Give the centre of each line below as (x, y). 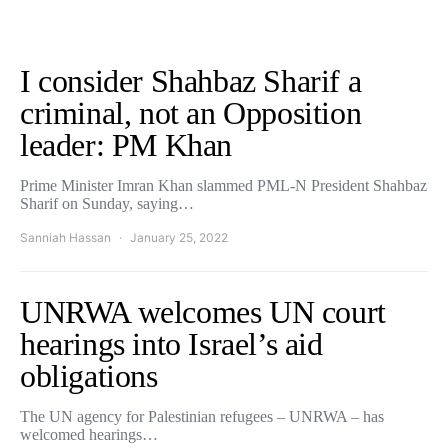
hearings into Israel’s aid (171, 344)
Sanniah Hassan (65, 237)
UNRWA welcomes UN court (203, 312)
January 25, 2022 (179, 237)
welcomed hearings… (89, 434)
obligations (89, 376)
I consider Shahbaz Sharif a (191, 81)
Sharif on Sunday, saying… (107, 203)
